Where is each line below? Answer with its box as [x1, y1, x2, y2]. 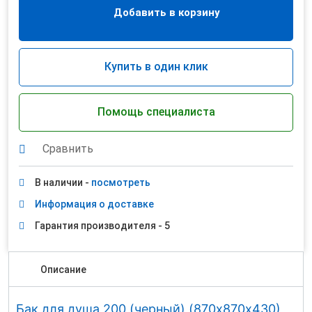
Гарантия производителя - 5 [35, 220, 170, 231]
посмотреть [91, 177, 150, 188]
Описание [40, 264, 86, 275]
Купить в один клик [104, 60, 208, 73]
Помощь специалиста [97, 105, 215, 118]
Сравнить [42, 142, 93, 155]
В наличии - [35, 177, 91, 188]
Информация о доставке [35, 198, 154, 210]
